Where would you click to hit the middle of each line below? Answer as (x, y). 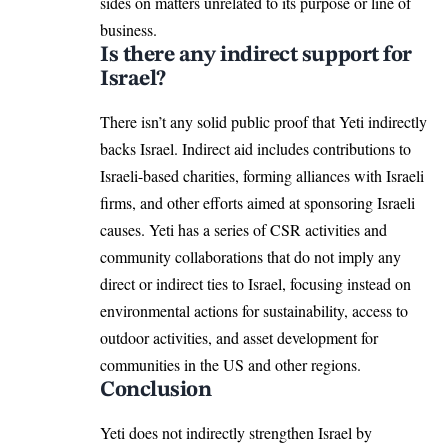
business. (128, 30)
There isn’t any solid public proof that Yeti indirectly (263, 122)
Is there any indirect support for (256, 55)
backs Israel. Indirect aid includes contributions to (255, 149)
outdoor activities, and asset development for (239, 338)
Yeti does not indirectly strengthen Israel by (236, 433)
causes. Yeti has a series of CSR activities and (243, 230)
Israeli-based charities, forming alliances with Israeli (262, 176)
